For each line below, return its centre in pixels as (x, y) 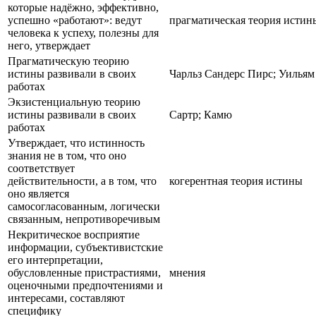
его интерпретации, (55, 260)
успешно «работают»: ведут (75, 20)
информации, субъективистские (85, 247)
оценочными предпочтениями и (85, 285)
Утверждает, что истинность (76, 142)
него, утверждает (49, 45)
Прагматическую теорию (68, 61)
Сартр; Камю (201, 114)
